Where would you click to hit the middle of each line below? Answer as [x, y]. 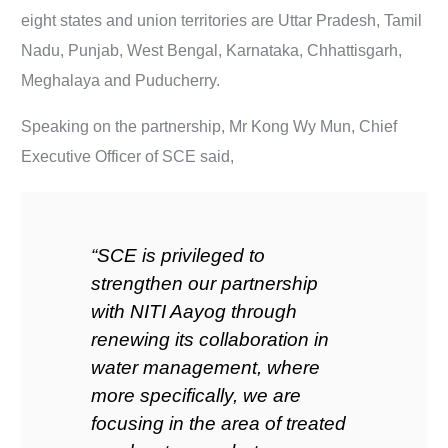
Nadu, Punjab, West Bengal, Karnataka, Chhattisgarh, [212, 50]
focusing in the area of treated [219, 423]
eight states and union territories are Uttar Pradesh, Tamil [222, 20]
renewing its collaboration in [210, 339]
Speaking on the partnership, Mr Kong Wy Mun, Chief [209, 126]
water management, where [206, 367]
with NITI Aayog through [194, 311]
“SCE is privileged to [178, 255]
